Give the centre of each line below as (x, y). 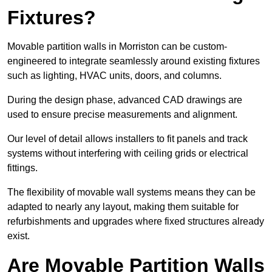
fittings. (24, 168)
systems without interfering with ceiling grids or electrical (128, 154)
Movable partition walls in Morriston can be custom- (117, 47)
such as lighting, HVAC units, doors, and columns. (116, 76)
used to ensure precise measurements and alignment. (124, 115)
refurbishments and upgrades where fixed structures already (136, 222)
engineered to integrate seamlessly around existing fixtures (134, 61)
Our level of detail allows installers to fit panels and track (127, 139)
